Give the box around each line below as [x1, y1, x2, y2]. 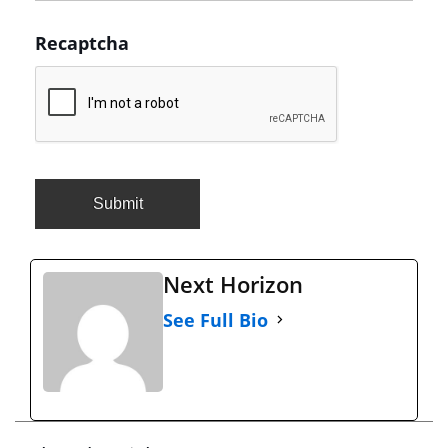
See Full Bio [163, 307, 268, 332]
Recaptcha [35, 30, 129, 55]
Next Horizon [163, 268, 303, 299]
